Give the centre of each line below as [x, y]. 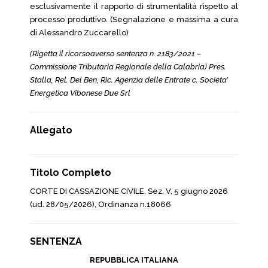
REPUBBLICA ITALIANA [134, 260]
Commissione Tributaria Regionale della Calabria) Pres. [128, 67]
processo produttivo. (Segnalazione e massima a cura [134, 19]
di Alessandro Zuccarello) [79, 33]
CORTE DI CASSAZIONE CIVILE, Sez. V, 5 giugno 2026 [129, 191]
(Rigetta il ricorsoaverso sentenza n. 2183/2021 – [115, 54]
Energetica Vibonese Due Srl [80, 93]
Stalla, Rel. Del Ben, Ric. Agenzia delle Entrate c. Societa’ [129, 80]
